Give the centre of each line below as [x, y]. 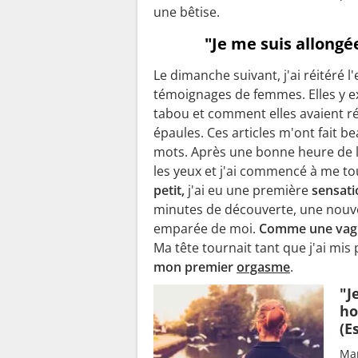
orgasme [263, 267]
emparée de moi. [206, 228]
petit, [169, 190]
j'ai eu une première [248, 190]
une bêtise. [187, 12]
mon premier [195, 267]
